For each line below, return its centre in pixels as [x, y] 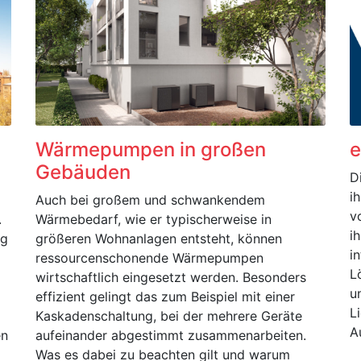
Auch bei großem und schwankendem [150, 200]
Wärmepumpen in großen [151, 149]
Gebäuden [83, 172]
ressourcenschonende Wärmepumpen [149, 258]
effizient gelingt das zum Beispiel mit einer [165, 297]
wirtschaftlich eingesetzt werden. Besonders [171, 277]
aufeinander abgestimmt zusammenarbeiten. [171, 335]
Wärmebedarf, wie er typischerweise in [154, 219]
